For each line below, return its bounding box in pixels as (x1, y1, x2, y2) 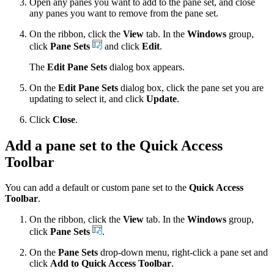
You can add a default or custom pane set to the (5, 182, 189, 193)
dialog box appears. (107, 61, 185, 72)
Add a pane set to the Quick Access (5, 137, 223, 154)
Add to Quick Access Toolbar (50, 258, 171, 269)
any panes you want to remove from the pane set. (29, 7, 218, 18)
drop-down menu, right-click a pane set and (98, 247, 268, 258)
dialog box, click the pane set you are (118, 82, 264, 93)
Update (146, 93, 177, 104)
